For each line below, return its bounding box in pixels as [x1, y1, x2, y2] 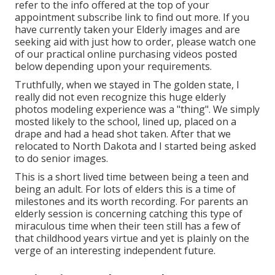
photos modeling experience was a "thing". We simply [15, 102, 260, 116]
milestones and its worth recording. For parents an [15, 194, 248, 208]
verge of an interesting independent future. [15, 243, 215, 257]
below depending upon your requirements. [15, 59, 212, 73]
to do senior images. [15, 151, 108, 165]
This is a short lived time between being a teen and [15, 169, 249, 184]
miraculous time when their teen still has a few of [15, 219, 241, 233]
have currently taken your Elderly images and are [15, 22, 240, 36]
